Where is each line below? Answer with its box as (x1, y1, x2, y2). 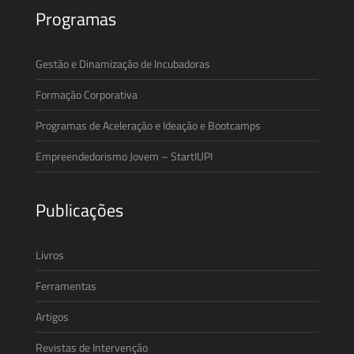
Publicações (36, 196, 123, 224)
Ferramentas (36, 277, 96, 294)
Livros (36, 246, 64, 263)
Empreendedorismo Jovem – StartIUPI (36, 147, 213, 164)
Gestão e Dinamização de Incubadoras (36, 55, 210, 72)
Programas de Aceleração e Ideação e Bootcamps (36, 116, 261, 134)
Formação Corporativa (36, 85, 137, 103)
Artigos (36, 307, 69, 325)
